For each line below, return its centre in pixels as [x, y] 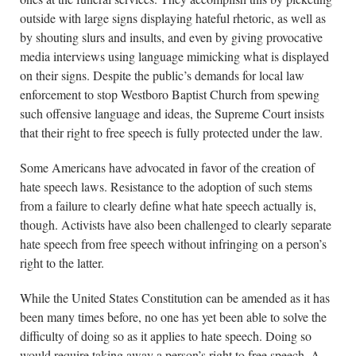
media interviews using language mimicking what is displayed [174, 56]
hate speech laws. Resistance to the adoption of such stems [166, 186]
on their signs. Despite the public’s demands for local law [162, 75]
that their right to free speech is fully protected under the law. [171, 132]
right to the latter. [62, 263]
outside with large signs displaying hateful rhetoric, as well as [173, 18]
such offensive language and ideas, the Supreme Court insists [172, 113]
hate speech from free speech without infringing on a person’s [173, 244]
